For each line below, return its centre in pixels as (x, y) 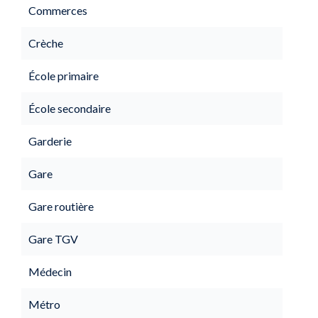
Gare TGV (53, 239)
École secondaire (70, 108)
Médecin (50, 272)
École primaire (64, 76)
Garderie (50, 141)
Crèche (46, 43)
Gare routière (61, 206)
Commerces (58, 10)
